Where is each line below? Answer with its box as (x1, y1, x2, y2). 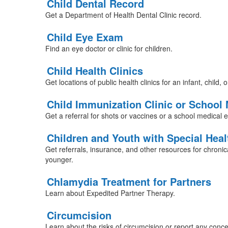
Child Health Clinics (46, 63, 143, 78)
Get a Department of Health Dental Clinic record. (45, 10, 202, 20)
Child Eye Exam (46, 30, 123, 44)
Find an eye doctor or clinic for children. (45, 43, 173, 53)
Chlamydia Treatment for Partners (46, 174, 211, 189)
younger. (45, 154, 73, 164)
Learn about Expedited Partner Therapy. (45, 188, 175, 198)
